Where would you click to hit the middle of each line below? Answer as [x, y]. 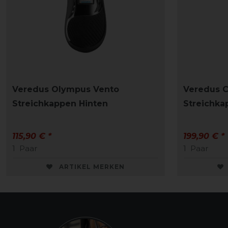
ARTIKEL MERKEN [92, 167]
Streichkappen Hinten [60, 104]
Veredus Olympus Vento [66, 90]
